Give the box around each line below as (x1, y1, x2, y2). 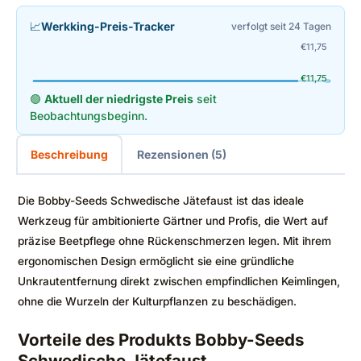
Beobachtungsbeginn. (30, 108, 147, 122)
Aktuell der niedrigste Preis (44, 91, 193, 106)
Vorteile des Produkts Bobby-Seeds (18, 329, 304, 350)
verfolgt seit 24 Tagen (231, 19, 331, 32)
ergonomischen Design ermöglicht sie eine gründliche (18, 254, 294, 268)
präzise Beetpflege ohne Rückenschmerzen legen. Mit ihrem (18, 234, 331, 247)
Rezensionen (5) (137, 147, 226, 161)
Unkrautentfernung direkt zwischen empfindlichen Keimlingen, (18, 274, 340, 288)
